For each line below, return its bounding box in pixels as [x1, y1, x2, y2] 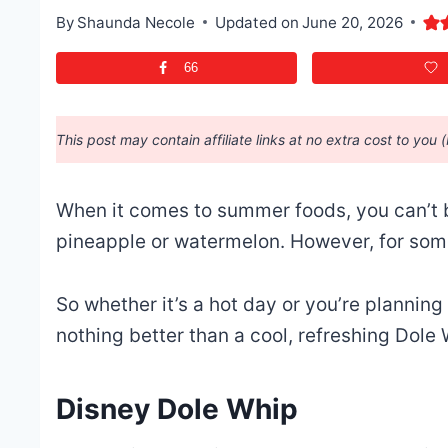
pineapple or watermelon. [55, 230, 290, 254]
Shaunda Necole [76, 12, 195, 32]
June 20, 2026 [302, 12, 404, 32]
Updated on [214, 12, 299, 32]
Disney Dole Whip [55, 392, 305, 427]
